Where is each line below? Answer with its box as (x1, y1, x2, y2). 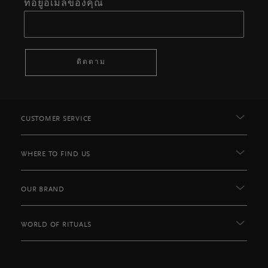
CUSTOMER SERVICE (21, 115, 92, 123)
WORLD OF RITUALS (21, 221, 92, 229)
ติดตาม (76, 59, 106, 66)
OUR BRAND (21, 185, 65, 193)
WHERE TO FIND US (21, 150, 90, 158)
